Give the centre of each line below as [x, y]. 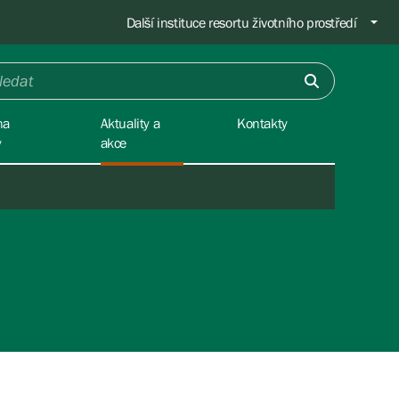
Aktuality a [130, 123]
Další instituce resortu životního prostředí [241, 22]
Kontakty [262, 123]
